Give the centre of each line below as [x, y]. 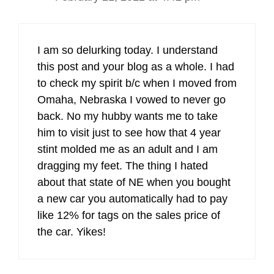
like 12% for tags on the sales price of [129, 215]
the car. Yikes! [72, 232]
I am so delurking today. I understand [128, 50]
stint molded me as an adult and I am [128, 149]
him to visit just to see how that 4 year [129, 133]
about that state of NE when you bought [134, 182]
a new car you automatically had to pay [132, 199]
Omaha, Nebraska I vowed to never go [131, 100]
